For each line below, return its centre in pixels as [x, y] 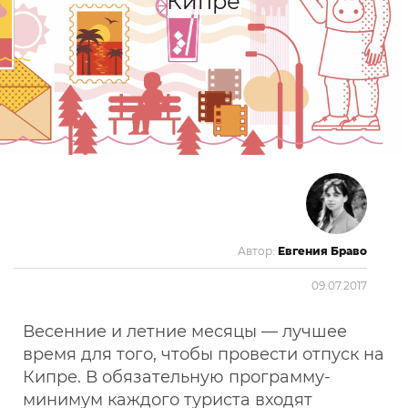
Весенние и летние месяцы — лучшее [185, 331]
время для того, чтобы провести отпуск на [204, 354]
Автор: [256, 250]
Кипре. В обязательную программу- [177, 377]
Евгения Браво [322, 250]
